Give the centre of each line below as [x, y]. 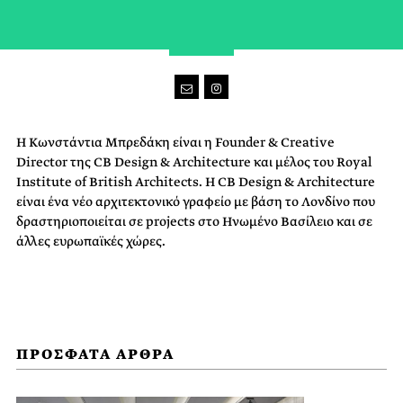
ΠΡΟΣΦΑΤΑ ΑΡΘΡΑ [95, 354]
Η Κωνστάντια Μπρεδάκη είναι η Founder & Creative [175, 142]
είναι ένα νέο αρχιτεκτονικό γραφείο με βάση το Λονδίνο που [196, 201]
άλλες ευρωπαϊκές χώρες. [91, 241]
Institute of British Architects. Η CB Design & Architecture [196, 182]
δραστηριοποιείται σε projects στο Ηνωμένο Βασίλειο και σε [194, 221]
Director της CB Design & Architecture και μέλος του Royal [194, 162]
